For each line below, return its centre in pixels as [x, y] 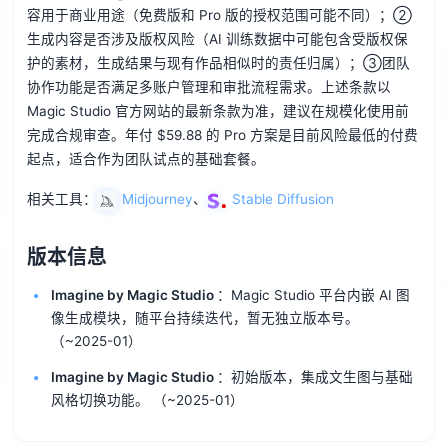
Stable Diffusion [282, 199]
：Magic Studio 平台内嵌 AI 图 [313, 295]
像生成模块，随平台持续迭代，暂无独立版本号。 [204, 318]
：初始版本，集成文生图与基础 [314, 376]
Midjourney [157, 199]
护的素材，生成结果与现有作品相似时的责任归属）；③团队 [218, 63]
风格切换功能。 [101, 399]
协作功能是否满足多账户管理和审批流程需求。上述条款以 [208, 87]
